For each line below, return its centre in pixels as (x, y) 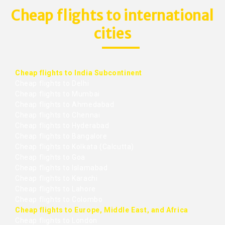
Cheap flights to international (112, 16)
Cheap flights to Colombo (59, 200)
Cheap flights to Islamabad (62, 168)
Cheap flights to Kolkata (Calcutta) (75, 147)
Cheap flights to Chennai (58, 115)
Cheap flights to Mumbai (58, 94)
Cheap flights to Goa (50, 157)
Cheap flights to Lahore (55, 189)
